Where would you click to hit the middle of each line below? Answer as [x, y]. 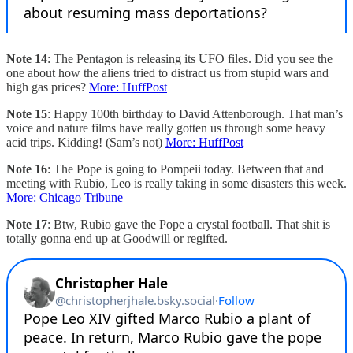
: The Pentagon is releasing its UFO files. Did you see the [190, 58]
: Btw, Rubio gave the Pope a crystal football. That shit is [189, 224]
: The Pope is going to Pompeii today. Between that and [186, 169]
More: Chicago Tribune [65, 197]
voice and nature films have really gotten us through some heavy [166, 128]
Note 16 [27, 169]
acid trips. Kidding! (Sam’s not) [86, 142]
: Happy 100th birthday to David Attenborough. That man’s [195, 113]
